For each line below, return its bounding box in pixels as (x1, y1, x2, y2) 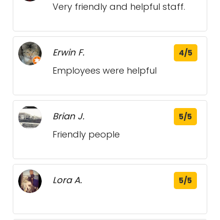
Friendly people (53, 128, 120, 141)
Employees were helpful (53, 64, 157, 77)
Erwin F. (53, 46, 84, 59)
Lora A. (53, 174, 82, 187)
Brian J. (53, 110, 84, 123)
